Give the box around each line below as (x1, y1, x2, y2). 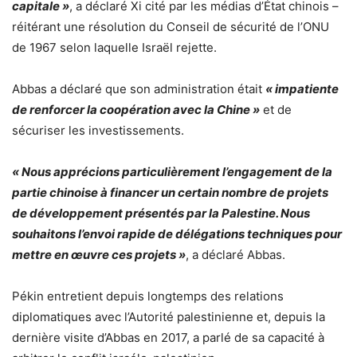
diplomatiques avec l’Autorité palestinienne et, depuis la (12, 309, 325, 325)
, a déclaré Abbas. (186, 247, 285, 263)
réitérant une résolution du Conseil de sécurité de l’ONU (12, 19, 329, 35)
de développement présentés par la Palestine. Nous (12, 206, 310, 222)
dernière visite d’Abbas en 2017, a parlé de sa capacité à (12, 330, 324, 346)
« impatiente (265, 81, 339, 97)
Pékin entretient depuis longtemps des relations (12, 288, 284, 304)
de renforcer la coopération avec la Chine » (12, 102, 260, 118)
